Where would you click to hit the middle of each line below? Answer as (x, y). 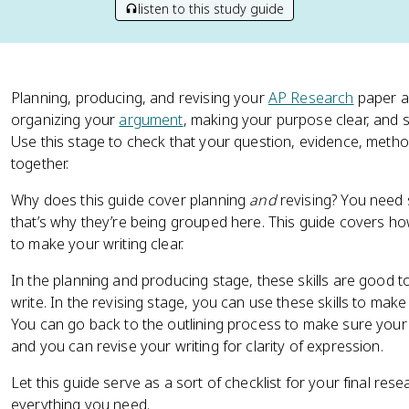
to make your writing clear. (100, 244)
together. (40, 163)
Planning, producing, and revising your (140, 98)
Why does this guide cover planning (131, 200)
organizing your (65, 120)
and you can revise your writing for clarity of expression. (199, 346)
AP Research (311, 98)
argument (151, 120)
